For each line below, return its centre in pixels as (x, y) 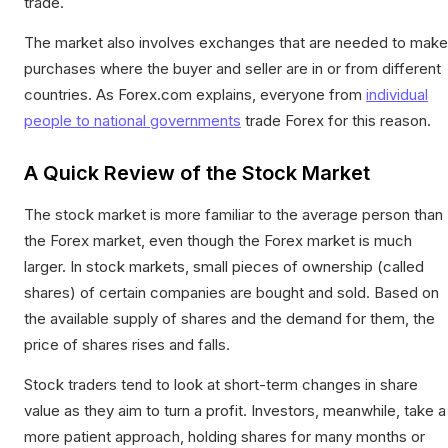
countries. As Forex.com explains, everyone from (195, 94)
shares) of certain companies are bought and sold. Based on (231, 292)
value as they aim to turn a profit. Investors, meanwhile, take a (235, 410)
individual (397, 94)
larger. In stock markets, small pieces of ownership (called (224, 266)
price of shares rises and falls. (127, 344)
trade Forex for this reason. (336, 120)
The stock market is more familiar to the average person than (233, 214)
